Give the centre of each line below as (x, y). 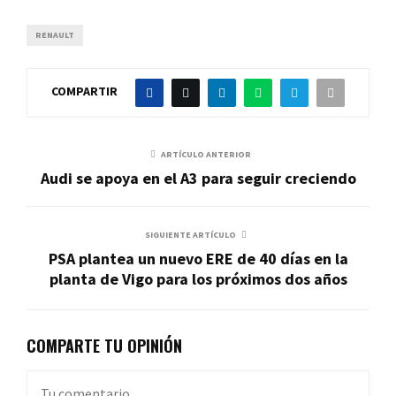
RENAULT (55, 34)
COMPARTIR (84, 91)
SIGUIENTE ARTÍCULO (190, 234)
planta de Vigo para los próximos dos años (198, 278)
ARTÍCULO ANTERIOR (206, 154)
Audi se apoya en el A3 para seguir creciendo (198, 178)
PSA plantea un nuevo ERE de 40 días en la (198, 258)
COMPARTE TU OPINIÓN (104, 345)
